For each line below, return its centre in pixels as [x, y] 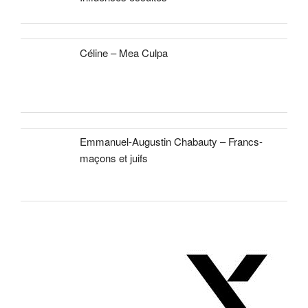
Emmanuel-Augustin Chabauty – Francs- [172, 142]
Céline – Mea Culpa [124, 52]
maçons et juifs [114, 158]
